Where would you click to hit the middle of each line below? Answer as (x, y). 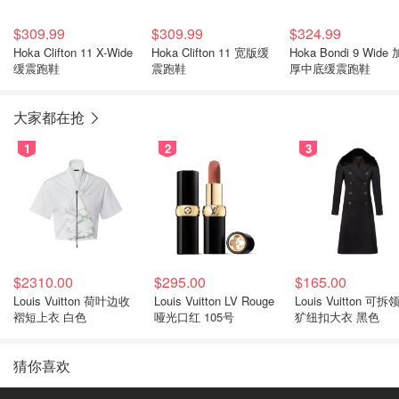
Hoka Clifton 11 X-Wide (73, 52)
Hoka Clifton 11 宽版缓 (210, 52)
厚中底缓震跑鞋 (330, 68)
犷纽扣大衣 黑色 (337, 317)
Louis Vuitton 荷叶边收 (72, 301)
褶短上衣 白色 (50, 317)
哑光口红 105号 (194, 317)
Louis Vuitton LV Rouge (214, 301)
